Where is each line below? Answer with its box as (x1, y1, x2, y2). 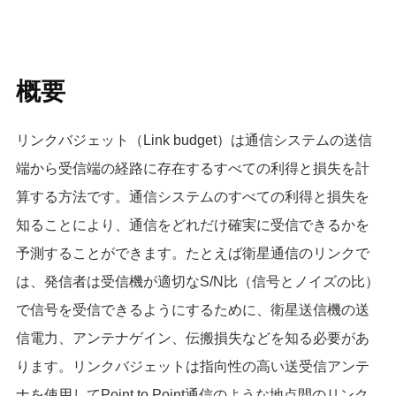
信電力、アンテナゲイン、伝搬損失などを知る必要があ (15, 331, 369, 346)
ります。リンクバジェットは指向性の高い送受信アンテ (15, 359, 369, 374)
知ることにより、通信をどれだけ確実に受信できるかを (15, 217, 369, 232)
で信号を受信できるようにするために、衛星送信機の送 (15, 302, 369, 317)
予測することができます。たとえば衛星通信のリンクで (15, 246, 369, 261)
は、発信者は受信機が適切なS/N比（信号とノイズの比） (15, 274, 379, 289)
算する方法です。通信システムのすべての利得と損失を (15, 189, 369, 204)
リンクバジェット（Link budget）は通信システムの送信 (15, 133, 372, 148)
